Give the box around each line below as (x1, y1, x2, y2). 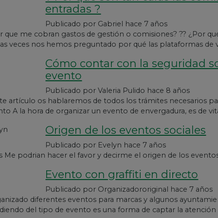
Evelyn (98, 141, 124, 149)
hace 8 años (147, 86, 190, 95)
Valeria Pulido (98, 86, 147, 95)
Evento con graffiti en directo (45, 168, 199, 181)
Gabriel (98, 19, 126, 28)
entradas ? (45, 2, 101, 15)
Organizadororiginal (98, 185, 171, 194)
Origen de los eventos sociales (45, 124, 206, 136)
